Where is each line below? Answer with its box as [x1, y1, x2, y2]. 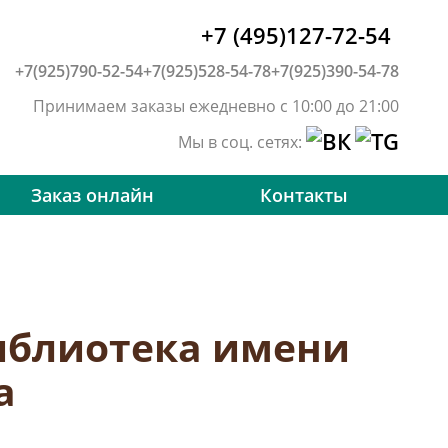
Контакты [259, 183, 348, 207]
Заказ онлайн [31, 183, 154, 207]
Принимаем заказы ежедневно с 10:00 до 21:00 [33, 95, 399, 117]
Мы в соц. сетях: [178, 131, 306, 153]
